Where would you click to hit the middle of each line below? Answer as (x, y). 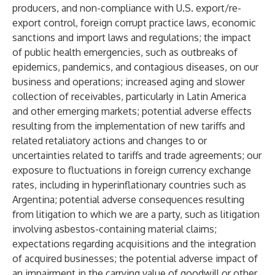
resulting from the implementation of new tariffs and (129, 126)
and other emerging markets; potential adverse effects (132, 111)
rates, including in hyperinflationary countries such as (129, 185)
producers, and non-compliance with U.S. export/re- (127, 8)
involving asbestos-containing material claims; (114, 229)
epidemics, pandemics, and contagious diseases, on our (135, 67)
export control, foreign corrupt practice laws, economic (134, 23)
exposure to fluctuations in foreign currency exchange (132, 170)
